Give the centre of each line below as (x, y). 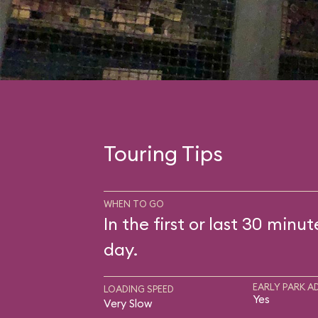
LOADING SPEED (138, 289)
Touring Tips (163, 153)
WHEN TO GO (133, 204)
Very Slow (127, 303)
